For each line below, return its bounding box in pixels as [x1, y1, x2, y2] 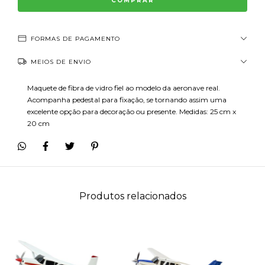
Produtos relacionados [79, 190, 186, 202]
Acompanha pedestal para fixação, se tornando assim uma [27, 95, 227, 104]
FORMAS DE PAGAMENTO [31, 35, 120, 43]
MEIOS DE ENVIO [31, 58, 91, 66]
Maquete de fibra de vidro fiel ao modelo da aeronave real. [27, 83, 220, 92]
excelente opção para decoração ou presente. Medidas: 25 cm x [27, 107, 236, 116]
